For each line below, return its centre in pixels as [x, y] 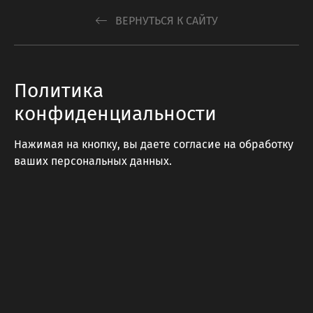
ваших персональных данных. [93, 161]
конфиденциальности [115, 114]
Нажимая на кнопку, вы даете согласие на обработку [154, 144]
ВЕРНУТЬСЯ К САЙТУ [165, 21]
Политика [59, 90]
